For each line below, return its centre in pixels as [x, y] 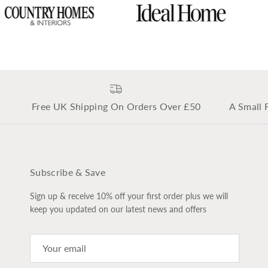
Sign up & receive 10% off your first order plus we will [129, 196]
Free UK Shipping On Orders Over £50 [116, 106]
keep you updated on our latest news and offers [118, 209]
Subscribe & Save [68, 172]
